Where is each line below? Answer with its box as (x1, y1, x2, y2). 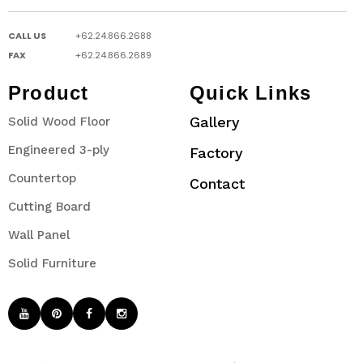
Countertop (8, 170, 76, 186)
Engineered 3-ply (8, 142, 109, 157)
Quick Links (190, 81, 312, 104)
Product (8, 81, 89, 104)
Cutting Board (8, 199, 91, 214)
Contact (190, 174, 245, 192)
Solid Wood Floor (8, 113, 110, 129)
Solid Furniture (8, 255, 96, 271)
